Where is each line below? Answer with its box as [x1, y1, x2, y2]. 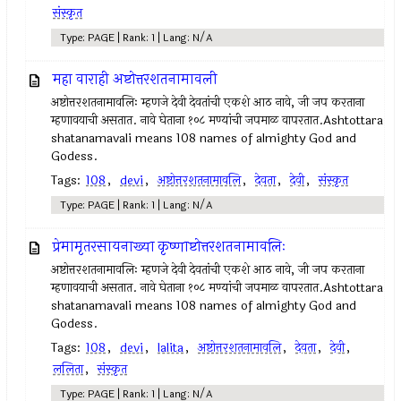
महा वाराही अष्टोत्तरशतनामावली [53, 68, 218, 90]
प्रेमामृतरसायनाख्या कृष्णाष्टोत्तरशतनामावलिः [53, 235, 286, 258]
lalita [158, 338, 184, 357]
